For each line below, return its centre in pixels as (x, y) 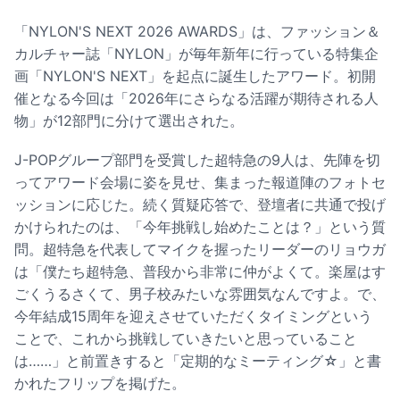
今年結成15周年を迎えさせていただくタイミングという (193, 317)
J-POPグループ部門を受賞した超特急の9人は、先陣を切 (197, 160)
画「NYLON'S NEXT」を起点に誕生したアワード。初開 (195, 75)
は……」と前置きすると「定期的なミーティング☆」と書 (198, 361)
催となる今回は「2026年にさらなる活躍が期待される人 (196, 98)
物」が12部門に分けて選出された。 (129, 120)
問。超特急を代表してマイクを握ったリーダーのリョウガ (200, 250)
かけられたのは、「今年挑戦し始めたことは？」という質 (200, 227)
